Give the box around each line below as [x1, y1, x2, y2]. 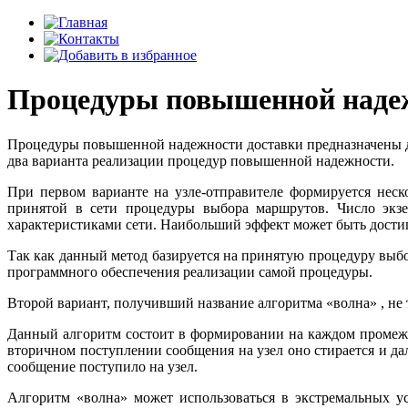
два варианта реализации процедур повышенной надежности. [7, 152, 394, 168]
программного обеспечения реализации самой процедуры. [7, 263, 372, 280]
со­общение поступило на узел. [7, 358, 198, 374]
